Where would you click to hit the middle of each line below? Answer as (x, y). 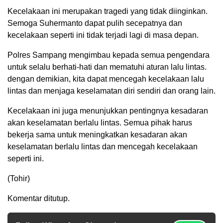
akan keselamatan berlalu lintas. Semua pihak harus (100, 123)
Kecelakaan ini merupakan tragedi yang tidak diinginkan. (108, 11)
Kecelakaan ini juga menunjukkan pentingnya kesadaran (108, 111)
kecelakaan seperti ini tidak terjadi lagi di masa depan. (103, 35)
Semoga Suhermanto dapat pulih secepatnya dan (95, 23)
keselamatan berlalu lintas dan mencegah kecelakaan (103, 147)
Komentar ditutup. (39, 199)
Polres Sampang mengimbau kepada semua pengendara (109, 55)
